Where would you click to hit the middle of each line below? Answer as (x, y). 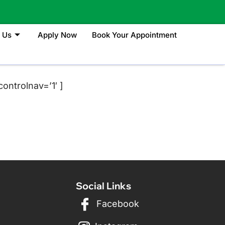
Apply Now (58, 35)
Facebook (117, 204)
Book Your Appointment (135, 35)
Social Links (104, 186)
